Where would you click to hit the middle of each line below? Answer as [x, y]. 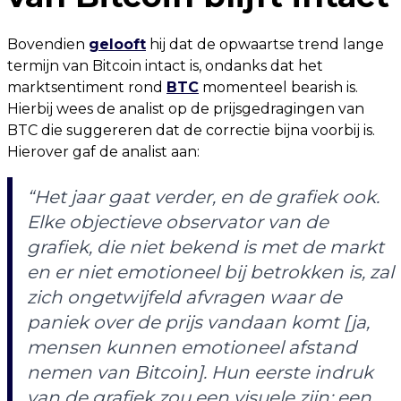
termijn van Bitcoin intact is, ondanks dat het [165, 66]
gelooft [117, 45]
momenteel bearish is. [278, 88]
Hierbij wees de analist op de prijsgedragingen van [186, 109]
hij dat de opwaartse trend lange [265, 45]
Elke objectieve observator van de [178, 222]
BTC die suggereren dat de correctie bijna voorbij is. [191, 131]
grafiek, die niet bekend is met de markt [205, 247]
